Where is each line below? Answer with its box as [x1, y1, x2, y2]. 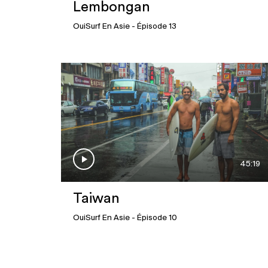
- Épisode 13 [130, 22, 176, 32]
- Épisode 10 [130, 214, 177, 223]
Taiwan [73, 191, 120, 206]
